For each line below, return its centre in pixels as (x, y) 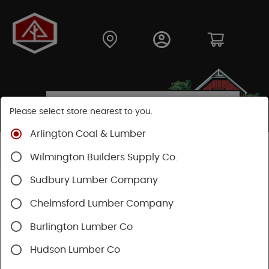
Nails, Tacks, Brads (149, 150)
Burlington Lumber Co (81, 227)
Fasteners (72, 150)
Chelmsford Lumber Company (102, 204)
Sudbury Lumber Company (94, 180)
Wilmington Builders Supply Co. (104, 157)
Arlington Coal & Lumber (88, 134)
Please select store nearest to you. (81, 112)
